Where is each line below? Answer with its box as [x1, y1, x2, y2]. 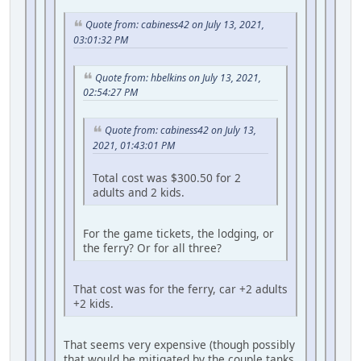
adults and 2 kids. [93, 185, 185, 201]
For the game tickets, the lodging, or [83, 226, 274, 242]
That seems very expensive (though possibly [64, 337, 295, 353]
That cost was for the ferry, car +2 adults [73, 281, 288, 297]
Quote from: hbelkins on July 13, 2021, [95, 70, 261, 85]
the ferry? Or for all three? [83, 240, 222, 256]
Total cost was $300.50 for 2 [93, 170, 241, 186]
